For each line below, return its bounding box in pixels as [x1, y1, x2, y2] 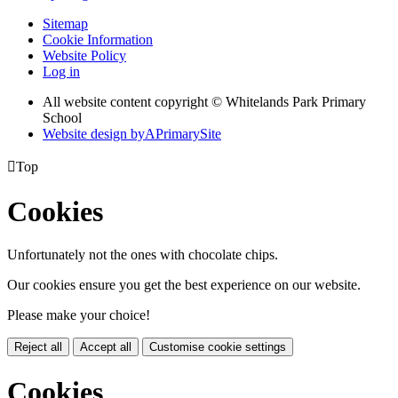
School [43, 110, 82, 126]
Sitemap [43, 16, 88, 32]
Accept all [80, 340, 131, 354]
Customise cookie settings [149, 340, 286, 354]
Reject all [14, 340, 62, 354]
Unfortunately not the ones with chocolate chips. [7, 247, 278, 263]
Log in [43, 64, 80, 80]
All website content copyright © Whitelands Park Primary [43, 94, 366, 110]
